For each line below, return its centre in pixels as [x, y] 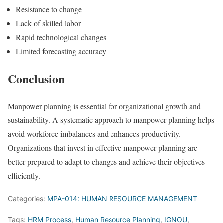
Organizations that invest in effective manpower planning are [103, 148]
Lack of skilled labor [48, 23]
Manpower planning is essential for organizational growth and [104, 106]
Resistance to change [49, 9]
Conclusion [36, 79]
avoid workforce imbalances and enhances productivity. [94, 134]
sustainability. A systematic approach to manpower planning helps [111, 120]
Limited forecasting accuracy [61, 51]
